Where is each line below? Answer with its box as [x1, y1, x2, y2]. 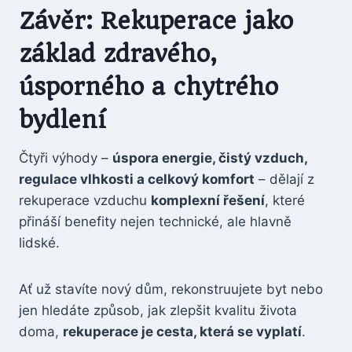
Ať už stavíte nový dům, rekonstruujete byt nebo [19, 281, 323, 297]
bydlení [19, 106, 105, 134]
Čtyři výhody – [19, 150, 112, 166]
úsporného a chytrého [19, 73, 278, 101]
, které [265, 192, 305, 208]
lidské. [19, 235, 60, 251]
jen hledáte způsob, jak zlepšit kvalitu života [19, 302, 297, 318]
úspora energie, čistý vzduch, [112, 150, 307, 166]
